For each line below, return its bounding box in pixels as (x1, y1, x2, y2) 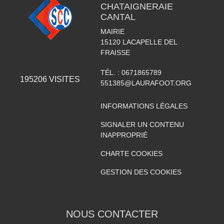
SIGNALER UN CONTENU (100, 120, 184, 128)
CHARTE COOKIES (100, 149, 162, 157)
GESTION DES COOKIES (100, 168, 181, 176)
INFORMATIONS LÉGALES (100, 102, 187, 110)
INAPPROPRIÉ (100, 131, 147, 139)
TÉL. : (100, 68, 121, 76)
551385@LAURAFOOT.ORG (100, 79, 191, 87)
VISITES (47, 75, 80, 83)
